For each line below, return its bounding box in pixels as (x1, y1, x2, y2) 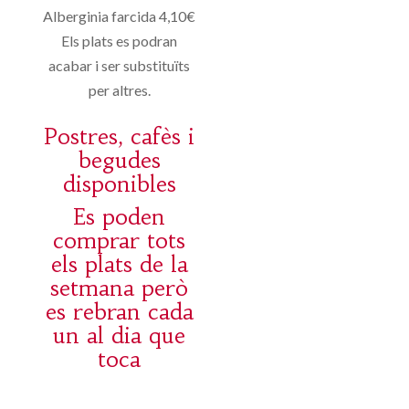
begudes (78, 147, 161, 175)
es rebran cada (45, 299, 194, 327)
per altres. (88, 81, 151, 100)
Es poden (73, 204, 166, 232)
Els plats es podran (61, 32, 178, 50)
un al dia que (53, 322, 186, 351)
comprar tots (53, 227, 186, 256)
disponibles (62, 171, 176, 199)
